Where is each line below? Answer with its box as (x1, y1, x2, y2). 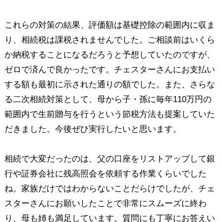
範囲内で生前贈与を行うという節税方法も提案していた (4, 109, 215, 119)
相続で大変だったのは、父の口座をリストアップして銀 (4, 154, 215, 164)
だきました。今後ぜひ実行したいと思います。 (4, 124, 181, 134)
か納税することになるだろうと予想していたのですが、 (4, 50, 215, 59)
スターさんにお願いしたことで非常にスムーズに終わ (4, 198, 207, 208)
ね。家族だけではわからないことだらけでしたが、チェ (4, 183, 215, 193)
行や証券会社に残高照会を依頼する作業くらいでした (4, 168, 207, 178)
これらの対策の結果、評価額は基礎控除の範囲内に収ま (4, 20, 215, 30)
